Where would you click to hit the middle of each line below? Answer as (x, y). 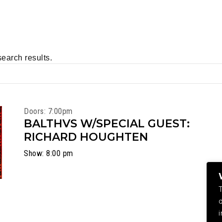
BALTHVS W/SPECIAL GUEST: (107, 124)
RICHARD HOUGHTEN (86, 137)
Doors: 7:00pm (48, 111)
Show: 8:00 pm (49, 153)
